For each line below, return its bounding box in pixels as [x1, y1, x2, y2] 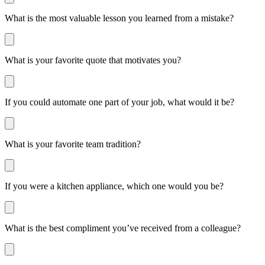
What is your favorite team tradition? [5, 138, 141, 149]
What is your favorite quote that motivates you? [5, 54, 181, 65]
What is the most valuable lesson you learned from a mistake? [5, 12, 234, 23]
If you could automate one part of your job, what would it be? [5, 96, 234, 107]
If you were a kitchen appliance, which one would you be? [5, 180, 224, 191]
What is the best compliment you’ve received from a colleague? [5, 222, 241, 233]
